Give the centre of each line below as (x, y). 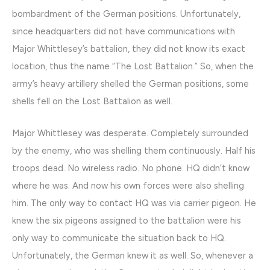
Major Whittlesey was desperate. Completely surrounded (130, 133)
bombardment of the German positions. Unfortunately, (126, 14)
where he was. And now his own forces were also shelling (128, 185)
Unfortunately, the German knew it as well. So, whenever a (133, 255)
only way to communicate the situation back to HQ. (119, 238)
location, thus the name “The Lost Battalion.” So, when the (133, 67)
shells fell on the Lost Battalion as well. (92, 102)
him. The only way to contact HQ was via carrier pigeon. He (134, 203)
